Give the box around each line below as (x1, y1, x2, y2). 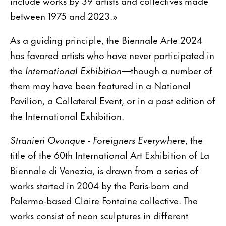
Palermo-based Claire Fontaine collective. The (10, 193, 198, 208)
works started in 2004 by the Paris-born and (10, 178, 189, 193)
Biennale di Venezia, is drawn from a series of (10, 162, 198, 178)
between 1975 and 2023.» (10, 8, 118, 23)
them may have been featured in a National (10, 78, 191, 93)
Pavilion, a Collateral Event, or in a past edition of (10, 93, 215, 108)
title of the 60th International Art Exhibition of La (10, 147, 209, 162)
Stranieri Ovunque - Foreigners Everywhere (10, 132, 185, 147)
